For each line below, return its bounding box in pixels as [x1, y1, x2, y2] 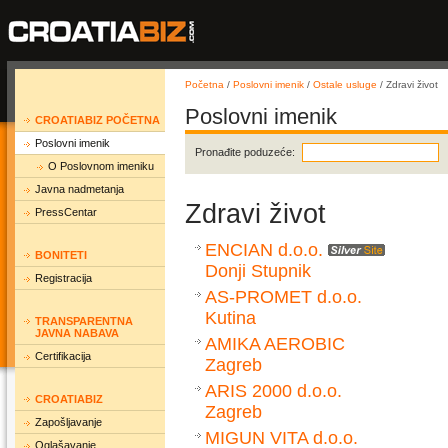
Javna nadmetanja [35, 183, 124, 195]
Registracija [35, 272, 92, 284]
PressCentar [35, 206, 97, 218]
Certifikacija [35, 350, 91, 362]
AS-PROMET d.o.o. [205, 287, 362, 307]
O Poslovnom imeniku [48, 160, 154, 172]
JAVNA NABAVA [35, 327, 119, 339]
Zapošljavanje [35, 416, 102, 428]
